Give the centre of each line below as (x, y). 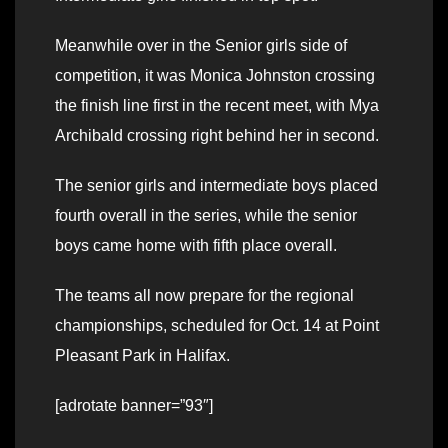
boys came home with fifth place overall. (196, 246)
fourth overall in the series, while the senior (206, 216)
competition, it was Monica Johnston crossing (215, 76)
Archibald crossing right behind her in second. (217, 136)
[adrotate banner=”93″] (134, 406)
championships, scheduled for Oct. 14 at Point (217, 326)
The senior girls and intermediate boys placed (216, 186)
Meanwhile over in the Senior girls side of (201, 46)
